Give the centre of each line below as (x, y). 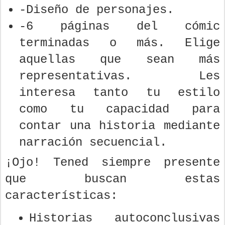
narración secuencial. (93, 142)
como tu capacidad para (120, 109)
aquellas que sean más (120, 59)
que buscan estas (113, 179)
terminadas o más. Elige (120, 43)
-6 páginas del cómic (120, 26)
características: (61, 195)
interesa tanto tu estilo (120, 92)
